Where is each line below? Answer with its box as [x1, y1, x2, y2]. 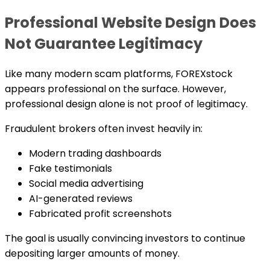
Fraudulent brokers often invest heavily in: [5, 121, 202, 136]
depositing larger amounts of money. [5, 246, 180, 260]
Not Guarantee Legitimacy [5, 33, 202, 54]
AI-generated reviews [29, 191, 133, 206]
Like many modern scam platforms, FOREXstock [5, 66, 233, 81]
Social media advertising [29, 176, 143, 190]
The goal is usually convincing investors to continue [5, 231, 245, 245]
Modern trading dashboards [29, 146, 162, 160]
